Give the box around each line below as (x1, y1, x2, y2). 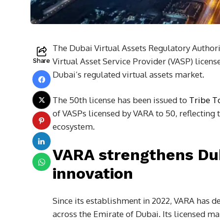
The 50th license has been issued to (53, 95, 189, 106)
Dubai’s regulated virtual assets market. (53, 69, 204, 80)
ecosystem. (53, 121, 95, 132)
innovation (53, 164, 133, 183)
